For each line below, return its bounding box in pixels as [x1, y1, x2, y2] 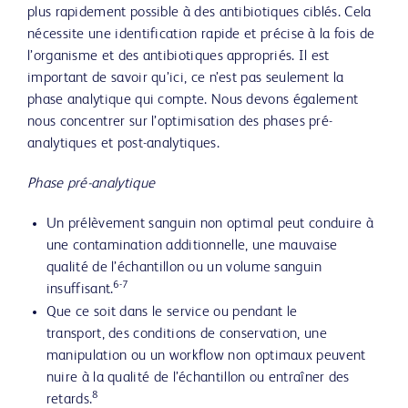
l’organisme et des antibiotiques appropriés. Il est [27, 49, 330, 64]
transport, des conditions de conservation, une [46, 327, 327, 342]
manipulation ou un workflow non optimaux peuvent [46, 349, 366, 363]
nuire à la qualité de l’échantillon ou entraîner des [46, 371, 350, 385]
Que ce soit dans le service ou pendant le [46, 305, 298, 320]
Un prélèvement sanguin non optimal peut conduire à [46, 217, 374, 231]
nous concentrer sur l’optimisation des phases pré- [27, 115, 333, 129]
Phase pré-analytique [27, 177, 156, 191]
